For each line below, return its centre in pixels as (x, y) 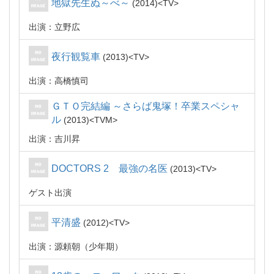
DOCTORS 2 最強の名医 (109, 168)
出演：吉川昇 (54, 139)
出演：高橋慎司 (59, 81)
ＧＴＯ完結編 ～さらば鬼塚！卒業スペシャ (146, 106)
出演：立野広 (54, 27)
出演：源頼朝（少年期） (76, 246)
